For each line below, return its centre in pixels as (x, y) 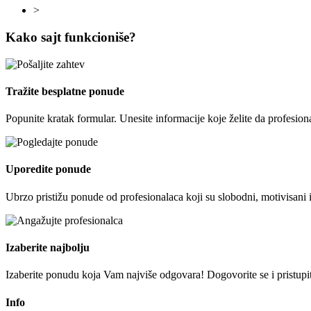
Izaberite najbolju (48, 247)
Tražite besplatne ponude (65, 91)
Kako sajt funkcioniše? (71, 37)
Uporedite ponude (48, 169)
